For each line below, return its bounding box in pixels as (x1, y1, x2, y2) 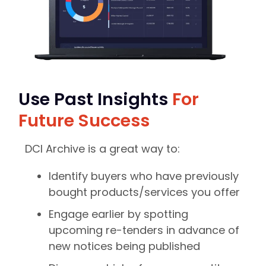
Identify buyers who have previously (49, 168, 239, 183)
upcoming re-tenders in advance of (49, 222, 239, 237)
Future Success (18, 108, 150, 132)
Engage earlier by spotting (49, 206, 188, 221)
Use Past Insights (18, 87, 172, 111)
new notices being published (49, 238, 200, 254)
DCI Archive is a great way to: (25, 141, 180, 156)
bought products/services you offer (49, 184, 240, 199)
